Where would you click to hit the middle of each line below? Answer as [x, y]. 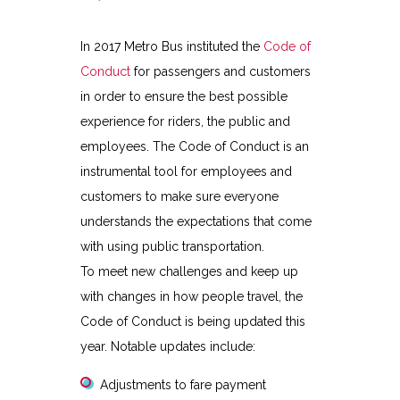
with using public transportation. [172, 246]
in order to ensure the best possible [183, 96]
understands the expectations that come [196, 221]
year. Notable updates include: [167, 346]
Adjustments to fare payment [183, 385]
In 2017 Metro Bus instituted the [171, 46]
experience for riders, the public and [185, 121]
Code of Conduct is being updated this [192, 321]
